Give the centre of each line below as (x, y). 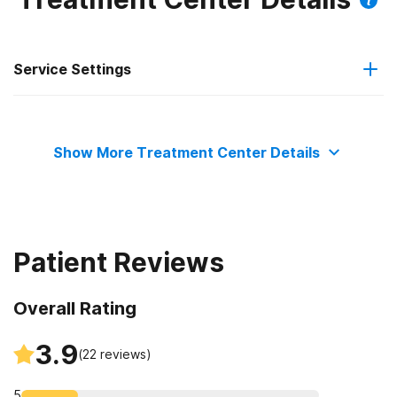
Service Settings (72, 69)
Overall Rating (75, 308)
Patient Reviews (119, 262)
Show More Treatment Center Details (186, 152)
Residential (92, 120)
